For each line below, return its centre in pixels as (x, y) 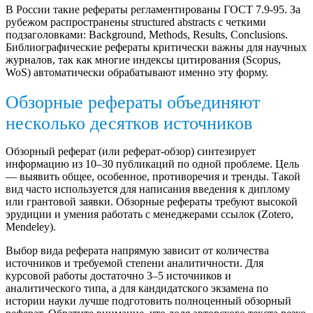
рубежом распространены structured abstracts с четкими (136, 22)
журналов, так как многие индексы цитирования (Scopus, (143, 59)
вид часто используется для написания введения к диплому (148, 189)
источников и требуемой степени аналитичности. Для (134, 263)
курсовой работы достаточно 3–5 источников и (118, 275)
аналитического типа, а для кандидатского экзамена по (137, 288)
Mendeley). (31, 226)
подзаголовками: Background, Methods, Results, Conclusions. (147, 34)
